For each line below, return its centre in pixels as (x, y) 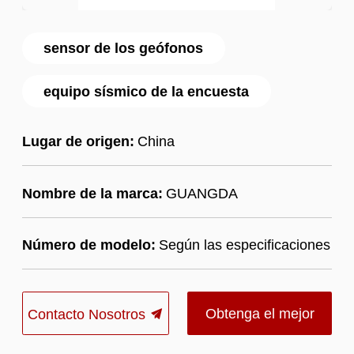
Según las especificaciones (244, 245)
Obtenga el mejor (260, 313)
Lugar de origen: (78, 141)
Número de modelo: (88, 245)
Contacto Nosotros (88, 314)
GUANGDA (201, 193)
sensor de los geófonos (124, 48)
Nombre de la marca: (92, 193)
